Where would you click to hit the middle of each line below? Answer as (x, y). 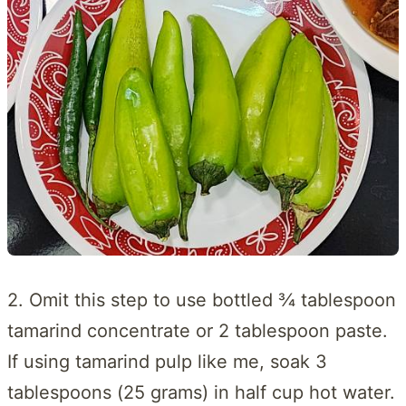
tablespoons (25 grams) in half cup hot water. (201, 393)
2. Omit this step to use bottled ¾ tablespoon (202, 300)
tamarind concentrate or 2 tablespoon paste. (198, 331)
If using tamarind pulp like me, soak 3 (167, 362)
